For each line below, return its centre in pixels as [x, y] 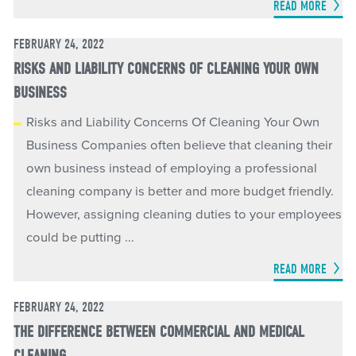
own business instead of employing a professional [172, 169]
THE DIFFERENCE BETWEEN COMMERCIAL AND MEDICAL [159, 331]
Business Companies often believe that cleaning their [180, 146]
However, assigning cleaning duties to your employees [184, 215]
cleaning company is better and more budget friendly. [180, 192]
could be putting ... [81, 238]
